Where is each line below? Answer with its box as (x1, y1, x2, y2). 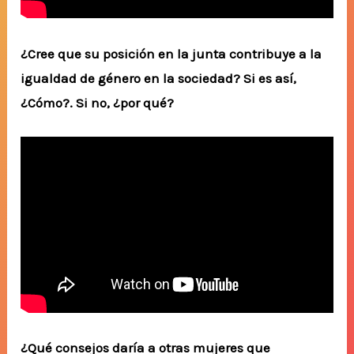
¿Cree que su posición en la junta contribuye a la (21, 45, 322, 62)
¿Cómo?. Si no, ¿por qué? (21, 94, 175, 111)
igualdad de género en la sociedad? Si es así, (21, 70, 297, 86)
